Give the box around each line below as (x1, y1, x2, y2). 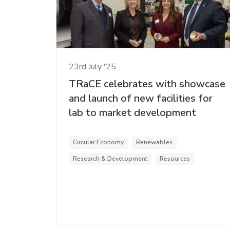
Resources (160, 155, 190, 163)
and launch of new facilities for (69, 91, 213, 106)
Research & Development (73, 155, 147, 163)
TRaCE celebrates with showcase (69, 77, 225, 91)
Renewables (136, 138, 172, 147)
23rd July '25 (69, 61, 116, 73)
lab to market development (69, 106, 196, 120)
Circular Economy (73, 138, 124, 147)
